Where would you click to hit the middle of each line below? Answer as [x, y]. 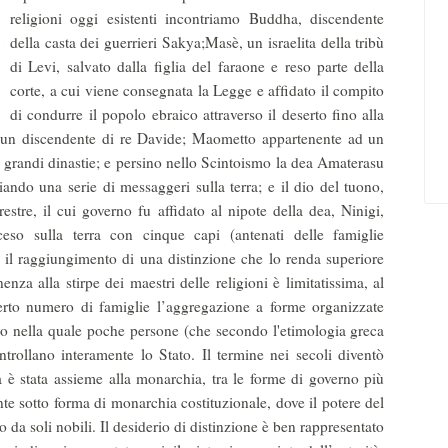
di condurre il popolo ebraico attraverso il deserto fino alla [197, 114]
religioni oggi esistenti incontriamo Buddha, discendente [197, 18]
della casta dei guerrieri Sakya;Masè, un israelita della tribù [197, 42]
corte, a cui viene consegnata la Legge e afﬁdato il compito [197, 90]
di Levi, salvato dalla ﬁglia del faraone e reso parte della [197, 66]
